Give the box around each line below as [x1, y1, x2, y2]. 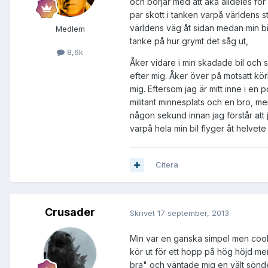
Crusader [45, 206, 95, 219]
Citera [156, 160, 178, 170]
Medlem [55, 24, 85, 34]
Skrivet [130, 208, 157, 218]
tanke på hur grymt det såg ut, [130, 36, 248, 47]
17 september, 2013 [157, 208, 229, 218]
